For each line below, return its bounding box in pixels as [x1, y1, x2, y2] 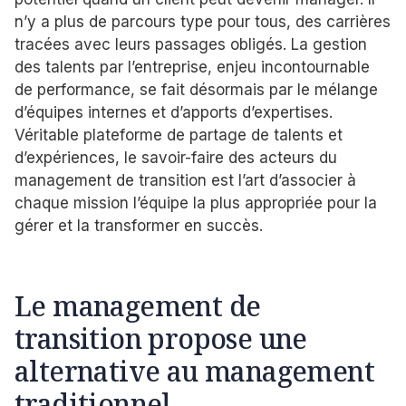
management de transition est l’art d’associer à [14, 171, 356, 190]
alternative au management [14, 352, 374, 390]
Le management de [14, 286, 261, 324]
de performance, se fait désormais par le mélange [14, 81, 378, 100]
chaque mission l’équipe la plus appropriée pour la [14, 194, 377, 213]
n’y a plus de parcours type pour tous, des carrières [14, 13, 391, 32]
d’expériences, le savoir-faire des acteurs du [14, 149, 337, 168]
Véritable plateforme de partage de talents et [14, 126, 343, 145]
